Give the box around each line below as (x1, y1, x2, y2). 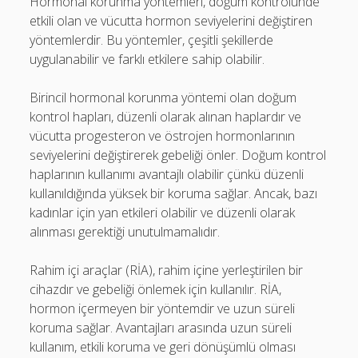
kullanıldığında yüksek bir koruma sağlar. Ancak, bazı (30, 185, 318, 202)
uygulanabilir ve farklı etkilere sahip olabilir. (30, 50, 265, 68)
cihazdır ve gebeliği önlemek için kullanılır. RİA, (30, 280, 282, 298)
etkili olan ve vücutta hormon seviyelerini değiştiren (30, 12, 313, 30)
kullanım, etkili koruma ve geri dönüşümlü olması (30, 338, 296, 356)
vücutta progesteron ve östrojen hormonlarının (30, 127, 296, 145)
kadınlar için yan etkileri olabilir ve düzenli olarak (30, 204, 296, 221)
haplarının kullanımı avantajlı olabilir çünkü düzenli (30, 165, 304, 183)
